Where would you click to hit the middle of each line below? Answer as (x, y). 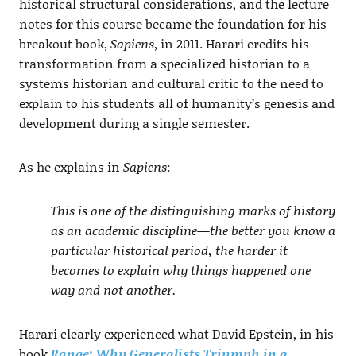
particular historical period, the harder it (169, 250)
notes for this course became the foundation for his (172, 23)
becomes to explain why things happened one (180, 269)
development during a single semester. (134, 122)
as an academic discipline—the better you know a (193, 230)
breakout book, (64, 43)
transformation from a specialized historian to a (164, 63)
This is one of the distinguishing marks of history (193, 210)
